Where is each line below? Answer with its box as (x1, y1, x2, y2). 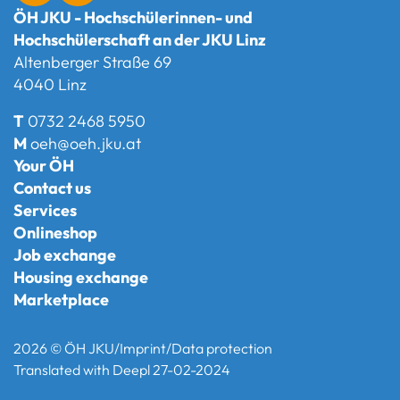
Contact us (13, 178, 91, 198)
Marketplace (13, 289, 109, 310)
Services (13, 200, 77, 221)
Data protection (171, 339, 272, 357)
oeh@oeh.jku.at (30, 133, 141, 154)
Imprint (120, 339, 166, 357)
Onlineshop (13, 222, 97, 243)
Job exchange (13, 245, 116, 265)
